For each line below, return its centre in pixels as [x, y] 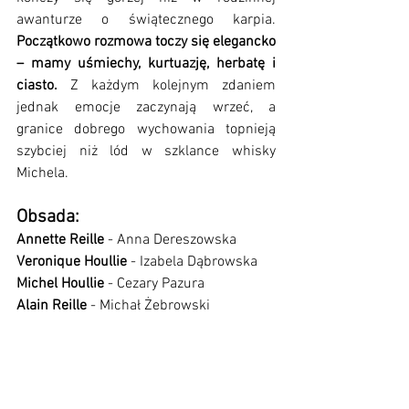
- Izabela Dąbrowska [194, 262]
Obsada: [48, 217]
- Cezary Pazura [154, 284]
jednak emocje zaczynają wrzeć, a [146, 108]
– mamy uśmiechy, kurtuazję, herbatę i [146, 64]
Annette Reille [62, 240]
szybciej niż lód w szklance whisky [146, 152]
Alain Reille [52, 306]
